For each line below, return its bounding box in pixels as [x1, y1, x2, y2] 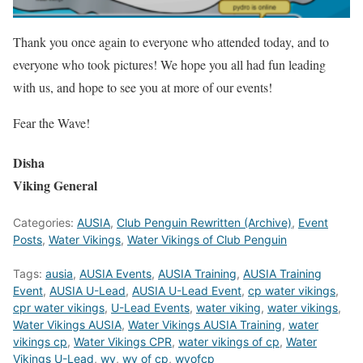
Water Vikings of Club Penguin [127, 233, 287, 247]
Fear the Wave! [13, 113, 90, 131]
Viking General [13, 176, 97, 195]
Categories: [13, 216, 77, 230]
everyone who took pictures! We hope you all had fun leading [13, 55, 326, 73]
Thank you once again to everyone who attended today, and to [13, 32, 329, 50]
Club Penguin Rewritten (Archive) [117, 216, 292, 230]
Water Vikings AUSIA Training [128, 318, 282, 332]
